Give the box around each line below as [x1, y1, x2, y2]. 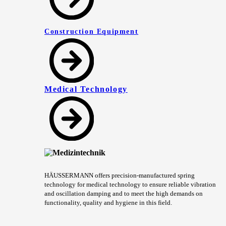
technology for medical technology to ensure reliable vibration [44, 181, 216, 188]
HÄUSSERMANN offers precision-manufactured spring [44, 172, 195, 179]
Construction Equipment [44, 27, 139, 35]
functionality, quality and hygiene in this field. [44, 199, 172, 206]
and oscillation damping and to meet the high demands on [44, 190, 203, 197]
